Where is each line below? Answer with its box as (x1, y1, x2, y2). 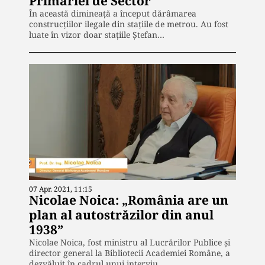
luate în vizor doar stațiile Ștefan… (29, 28, 164, 40)
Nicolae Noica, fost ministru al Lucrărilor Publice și (29, 237, 230, 248)
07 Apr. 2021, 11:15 (29, 184, 92, 195)
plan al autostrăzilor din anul (29, 206, 214, 224)
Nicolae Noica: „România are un (29, 192, 228, 209)
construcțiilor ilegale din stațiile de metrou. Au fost (29, 18, 228, 30)
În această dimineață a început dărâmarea (29, 7, 196, 19)
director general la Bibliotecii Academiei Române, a (29, 247, 232, 259)
